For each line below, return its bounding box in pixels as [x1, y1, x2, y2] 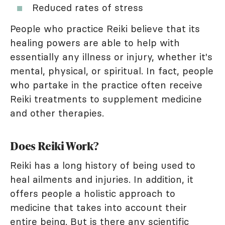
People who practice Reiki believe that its [10, 22, 200, 35]
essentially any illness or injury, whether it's [10, 50, 212, 63]
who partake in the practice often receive [10, 78, 202, 91]
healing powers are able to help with [10, 36, 180, 49]
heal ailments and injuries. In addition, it [10, 173, 193, 185]
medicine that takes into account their [10, 201, 187, 213]
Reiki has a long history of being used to [10, 159, 195, 171]
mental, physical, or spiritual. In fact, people [10, 64, 213, 77]
